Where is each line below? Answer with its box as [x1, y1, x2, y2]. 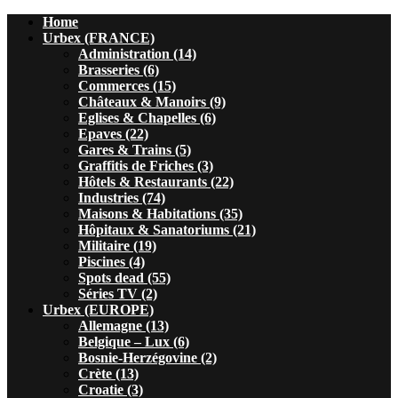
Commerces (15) [78, 78, 176, 93]
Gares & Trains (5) [78, 142, 191, 157]
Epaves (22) [78, 126, 148, 141]
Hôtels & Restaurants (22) [78, 174, 234, 189]
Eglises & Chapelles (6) [78, 110, 216, 125]
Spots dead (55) [78, 270, 171, 285]
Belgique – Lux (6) [78, 334, 189, 349]
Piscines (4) [78, 254, 145, 269]
